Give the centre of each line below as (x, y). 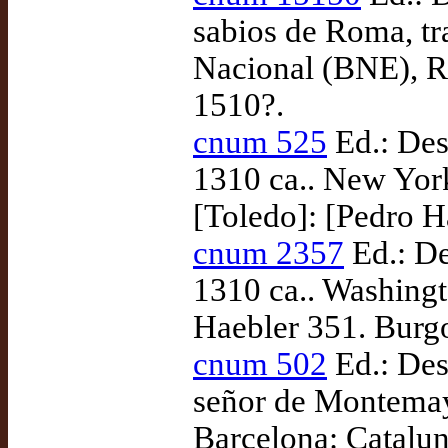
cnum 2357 (268, 253)
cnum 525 (260, 142)
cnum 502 (260, 364)
